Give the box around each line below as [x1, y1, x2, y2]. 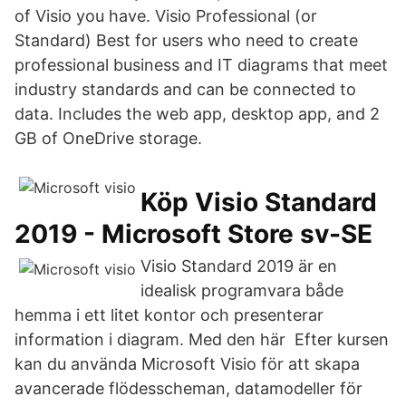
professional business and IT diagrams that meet [14, 55, 388, 74]
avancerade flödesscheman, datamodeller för [14, 379, 362, 398]
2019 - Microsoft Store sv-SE [14, 218, 372, 249]
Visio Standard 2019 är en [140, 256, 337, 275]
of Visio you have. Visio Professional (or [14, 6, 317, 25]
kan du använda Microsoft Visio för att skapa [14, 354, 360, 373]
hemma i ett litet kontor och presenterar [14, 305, 324, 324]
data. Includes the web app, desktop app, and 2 [14, 104, 380, 123]
